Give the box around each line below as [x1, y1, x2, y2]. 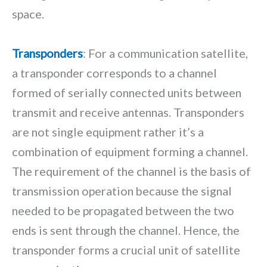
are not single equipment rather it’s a [12, 125, 204, 139]
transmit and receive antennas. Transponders [12, 105, 244, 120]
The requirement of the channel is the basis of [12, 164, 251, 179]
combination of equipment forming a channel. [12, 144, 248, 159]
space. [12, 7, 44, 21]
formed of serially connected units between [12, 85, 241, 100]
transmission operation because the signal [12, 184, 232, 198]
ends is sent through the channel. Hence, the [12, 223, 240, 238]
